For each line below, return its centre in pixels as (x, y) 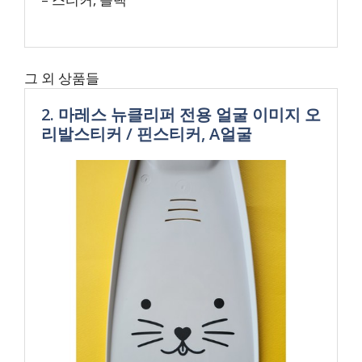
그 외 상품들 (62, 78)
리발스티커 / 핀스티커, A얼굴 (147, 134)
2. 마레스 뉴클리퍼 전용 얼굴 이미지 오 (181, 114)
